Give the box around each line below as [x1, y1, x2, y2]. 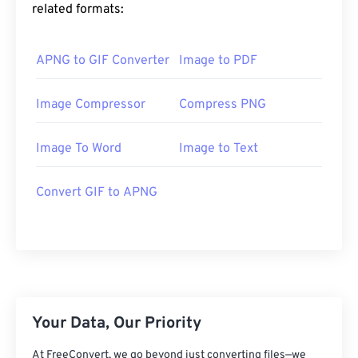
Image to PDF [179, 53, 257, 70]
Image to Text [179, 141, 258, 157]
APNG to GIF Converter [36, 53, 169, 70]
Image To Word [36, 141, 121, 157]
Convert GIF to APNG [36, 185, 157, 201]
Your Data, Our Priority [32, 313, 201, 335]
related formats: [32, 2, 124, 18]
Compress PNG [179, 97, 266, 113]
